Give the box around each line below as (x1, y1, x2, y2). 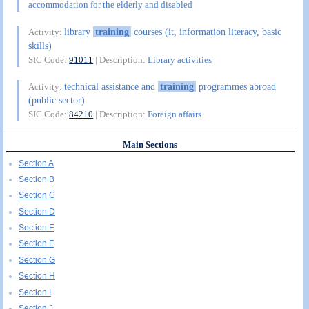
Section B (19, 174, 54, 184)
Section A (19, 158, 54, 168)
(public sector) (28, 94, 86, 106)
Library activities (148, 54, 212, 65)
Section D (19, 206, 55, 217)
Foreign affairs (148, 109, 202, 120)
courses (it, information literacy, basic (130, 26, 281, 37)
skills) (28, 39, 52, 51)
